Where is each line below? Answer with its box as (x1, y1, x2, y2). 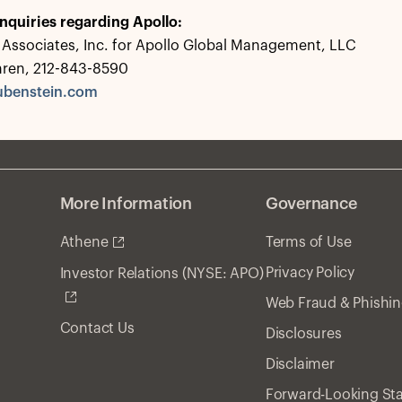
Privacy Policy (265, 266, 354, 280)
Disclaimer (265, 357, 335, 371)
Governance (265, 196, 357, 212)
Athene (59, 235, 109, 249)
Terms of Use (265, 235, 352, 249)
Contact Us (59, 320, 135, 336)
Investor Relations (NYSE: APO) (59, 266, 264, 281)
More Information (59, 196, 192, 212)
